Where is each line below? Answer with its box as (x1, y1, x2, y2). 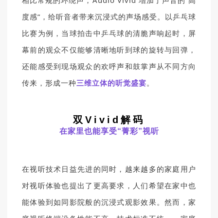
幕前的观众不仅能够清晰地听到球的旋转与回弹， (22, 45, 196, 54)
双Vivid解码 (73, 114, 145, 125)
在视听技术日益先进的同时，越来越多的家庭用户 (22, 164, 196, 174)
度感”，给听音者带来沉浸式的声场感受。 (22, 12, 165, 21)
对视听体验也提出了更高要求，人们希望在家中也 (22, 181, 196, 190)
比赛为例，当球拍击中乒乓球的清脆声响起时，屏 (22, 28, 196, 38)
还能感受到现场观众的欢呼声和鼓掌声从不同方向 (22, 61, 196, 71)
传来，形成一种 (22, 78, 76, 88)
